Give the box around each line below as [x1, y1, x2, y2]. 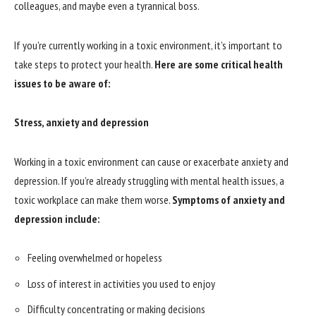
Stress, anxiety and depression [14, 115, 149, 130]
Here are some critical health [154, 56, 283, 71]
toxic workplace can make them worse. [14, 192, 172, 207]
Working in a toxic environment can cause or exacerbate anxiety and [14, 154, 288, 169]
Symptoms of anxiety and [172, 192, 285, 207]
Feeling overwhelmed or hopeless [28, 250, 162, 265]
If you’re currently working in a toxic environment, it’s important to [14, 37, 282, 52]
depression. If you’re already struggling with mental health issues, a [14, 173, 284, 188]
